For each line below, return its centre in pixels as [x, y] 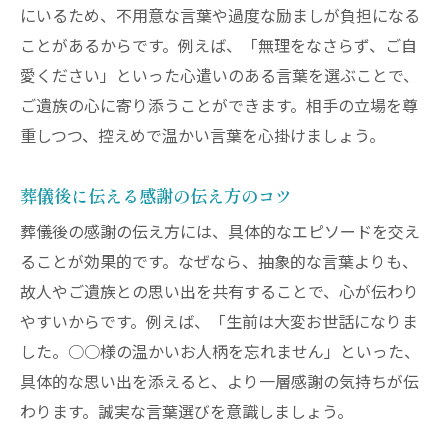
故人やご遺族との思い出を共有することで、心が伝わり [219, 293]
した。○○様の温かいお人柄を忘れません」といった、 [220, 353]
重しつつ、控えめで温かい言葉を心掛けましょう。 [202, 137]
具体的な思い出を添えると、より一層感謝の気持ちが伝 [219, 383]
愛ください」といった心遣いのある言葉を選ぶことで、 [219, 77]
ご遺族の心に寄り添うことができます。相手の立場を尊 [219, 107]
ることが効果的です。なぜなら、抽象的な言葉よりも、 [219, 263]
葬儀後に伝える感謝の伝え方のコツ [156, 195]
